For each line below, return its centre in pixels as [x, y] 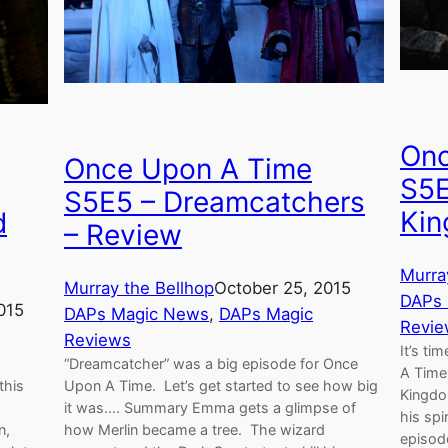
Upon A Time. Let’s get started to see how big [221, 386]
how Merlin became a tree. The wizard [194, 430]
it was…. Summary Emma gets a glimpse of [210, 408]
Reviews [97, 340]
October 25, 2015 [282, 288]
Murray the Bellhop [139, 288]
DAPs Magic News [136, 314]
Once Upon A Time [188, 168]
